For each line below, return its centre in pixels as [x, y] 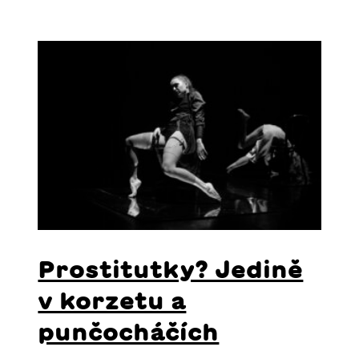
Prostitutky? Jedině [171, 269]
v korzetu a [112, 300]
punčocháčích [129, 331]
